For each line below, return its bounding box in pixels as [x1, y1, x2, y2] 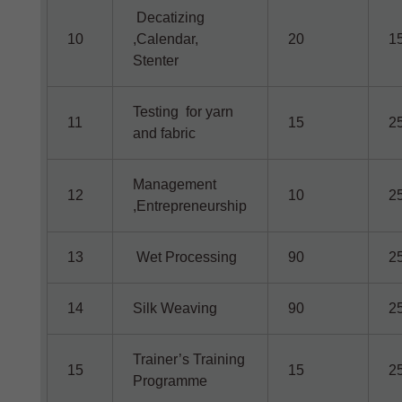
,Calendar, [133, 31, 199, 47]
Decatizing [133, 10, 205, 25]
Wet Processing [133, 249, 238, 265]
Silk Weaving [133, 301, 218, 316]
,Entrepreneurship [133, 198, 248, 214]
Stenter [133, 53, 179, 68]
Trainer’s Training [133, 352, 246, 367]
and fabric [133, 126, 197, 141]
